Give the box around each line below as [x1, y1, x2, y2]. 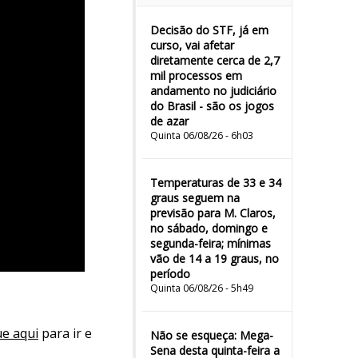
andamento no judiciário [150, 83, 276, 98]
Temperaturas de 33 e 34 [150, 175, 281, 190]
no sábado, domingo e [150, 221, 268, 236]
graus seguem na [150, 190, 240, 205]
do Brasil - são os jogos [150, 98, 274, 113]
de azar [150, 113, 189, 129]
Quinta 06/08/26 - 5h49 [150, 281, 253, 295]
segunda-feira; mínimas [150, 236, 271, 251]
